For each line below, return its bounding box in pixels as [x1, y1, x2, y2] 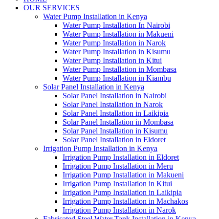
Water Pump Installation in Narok [63, 39, 166, 47]
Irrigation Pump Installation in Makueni [63, 171, 184, 179]
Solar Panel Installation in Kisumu [63, 127, 168, 135]
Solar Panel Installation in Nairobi [63, 91, 167, 100]
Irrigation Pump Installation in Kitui [63, 179, 172, 188]
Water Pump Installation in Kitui [63, 56, 162, 65]
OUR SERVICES [23, 3, 80, 12]
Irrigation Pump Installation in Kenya [43, 144, 157, 153]
